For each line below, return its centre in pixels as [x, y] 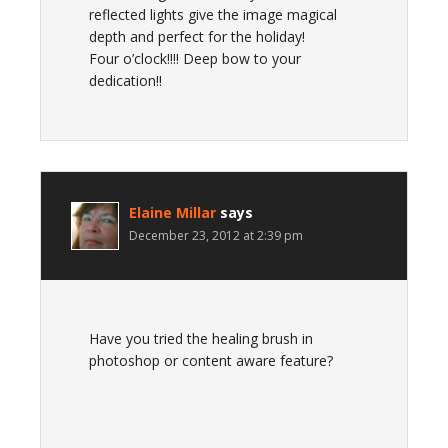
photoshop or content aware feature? [211, 360]
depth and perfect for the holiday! [197, 36]
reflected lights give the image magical [213, 14]
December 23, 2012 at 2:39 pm [216, 235]
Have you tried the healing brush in [201, 338]
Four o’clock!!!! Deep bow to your [195, 58]
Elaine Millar [172, 212]
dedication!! [125, 80]
